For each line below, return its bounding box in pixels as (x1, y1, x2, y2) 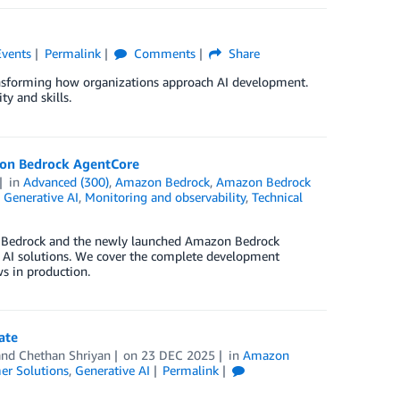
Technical (251, 189, 303, 205)
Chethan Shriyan (18, 347, 111, 363)
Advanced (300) (23, 174, 110, 190)
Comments (129, 46, 196, 61)
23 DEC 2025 (141, 347, 216, 363)
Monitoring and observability (84, 189, 246, 205)
